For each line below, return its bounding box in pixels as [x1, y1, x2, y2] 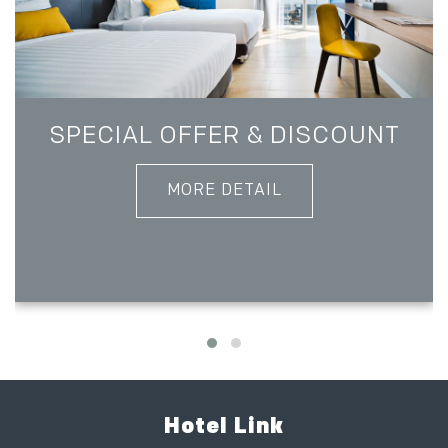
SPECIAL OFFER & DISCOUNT [48, 121, 400, 151]
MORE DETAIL [166, 181, 282, 201]
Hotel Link [164, 412, 284, 440]
